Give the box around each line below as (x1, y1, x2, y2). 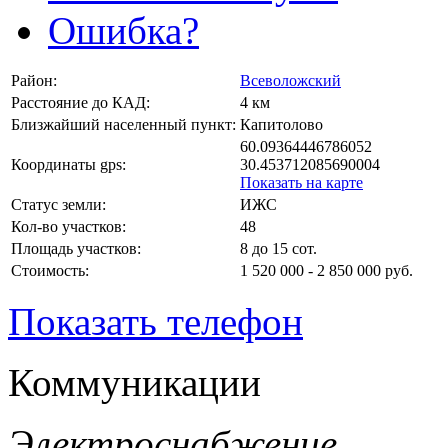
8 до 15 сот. (240, 239, 317, 257)
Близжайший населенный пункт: (11, 115, 236, 133)
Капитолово (240, 115, 323, 133)
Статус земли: (11, 195, 106, 213)
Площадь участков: (11, 239, 141, 257)
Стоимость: (11, 261, 89, 279)
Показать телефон (8, 299, 303, 343)
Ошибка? (48, 8, 199, 52)
